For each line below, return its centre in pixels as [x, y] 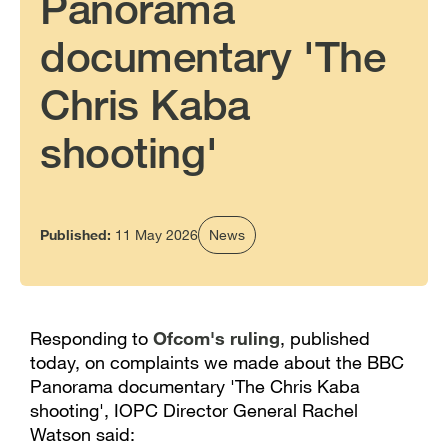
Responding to [91, 338]
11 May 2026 [156, 234]
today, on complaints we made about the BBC [217, 362]
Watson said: [82, 434]
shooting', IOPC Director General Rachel [194, 410]
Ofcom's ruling [216, 338]
